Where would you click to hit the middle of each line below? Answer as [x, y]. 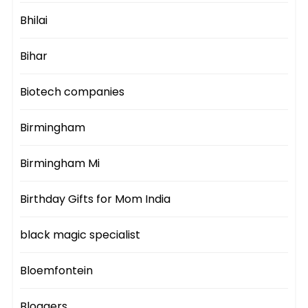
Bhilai [34, 21]
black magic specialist [80, 235]
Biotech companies [73, 92]
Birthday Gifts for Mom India [96, 199]
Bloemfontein [57, 271]
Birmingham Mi [60, 164]
